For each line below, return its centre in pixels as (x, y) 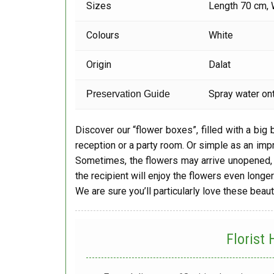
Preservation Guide (128, 94)
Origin (99, 65)
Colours (103, 35)
